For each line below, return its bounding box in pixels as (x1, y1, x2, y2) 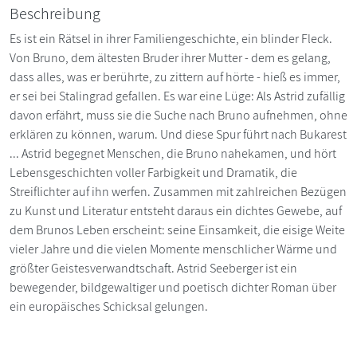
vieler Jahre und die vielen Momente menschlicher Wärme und (10, 240, 337, 257)
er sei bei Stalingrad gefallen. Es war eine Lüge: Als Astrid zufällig (10, 87, 345, 104)
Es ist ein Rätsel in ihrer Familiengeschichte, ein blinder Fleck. (10, 29, 332, 47)
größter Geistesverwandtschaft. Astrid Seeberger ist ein (10, 259, 297, 277)
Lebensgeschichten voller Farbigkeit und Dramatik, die (10, 163, 297, 181)
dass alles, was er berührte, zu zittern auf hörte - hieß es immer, (10, 68, 340, 85)
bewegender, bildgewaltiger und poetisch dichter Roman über (10, 278, 336, 296)
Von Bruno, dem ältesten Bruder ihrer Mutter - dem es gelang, (10, 49, 331, 66)
